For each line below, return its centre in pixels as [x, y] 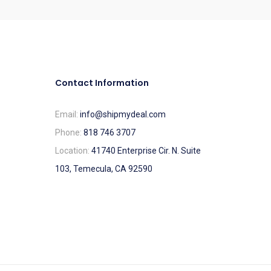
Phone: [69, 133]
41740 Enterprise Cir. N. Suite [146, 151]
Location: [73, 151]
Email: [67, 115]
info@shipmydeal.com [123, 115]
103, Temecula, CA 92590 [104, 169]
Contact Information [102, 83]
